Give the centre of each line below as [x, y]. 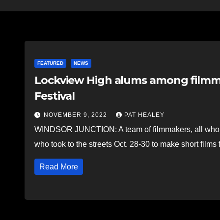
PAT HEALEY [144, 115]
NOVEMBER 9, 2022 [76, 115]
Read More [59, 166]
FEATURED [50, 63]
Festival [55, 96]
